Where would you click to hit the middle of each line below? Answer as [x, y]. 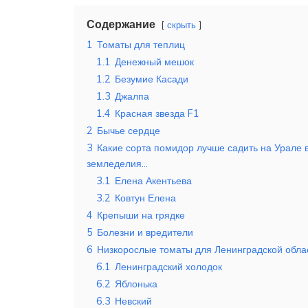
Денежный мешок [154, 62]
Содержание [121, 24]
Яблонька [136, 284]
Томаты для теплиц [141, 45]
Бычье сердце [129, 131]
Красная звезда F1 [157, 114]
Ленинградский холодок [168, 267]
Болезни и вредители [145, 233]
